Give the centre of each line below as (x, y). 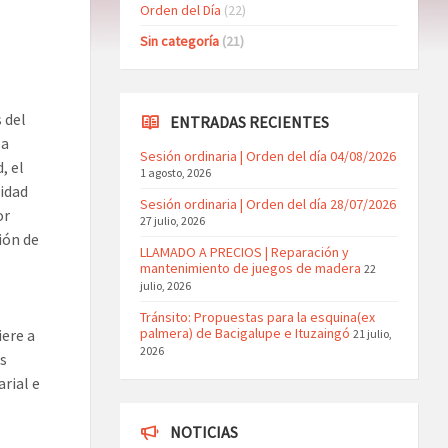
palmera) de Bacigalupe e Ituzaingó (244, 332)
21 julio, (372, 333)
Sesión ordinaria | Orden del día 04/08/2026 (267, 155)
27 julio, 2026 (172, 220)
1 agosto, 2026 (175, 172)
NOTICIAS (203, 431)
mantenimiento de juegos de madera (250, 267)
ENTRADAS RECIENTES (249, 121)
